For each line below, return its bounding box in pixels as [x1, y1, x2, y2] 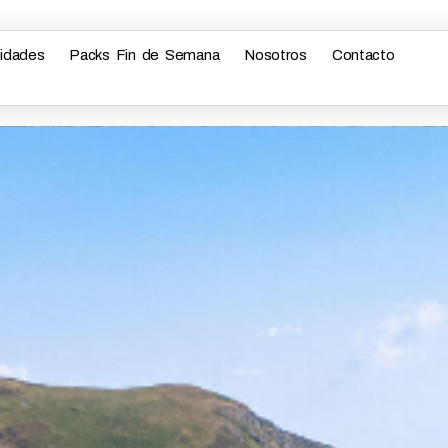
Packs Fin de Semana [69, 47, 220, 63]
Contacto [331, 47, 395, 63]
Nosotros [244, 47, 307, 63]
